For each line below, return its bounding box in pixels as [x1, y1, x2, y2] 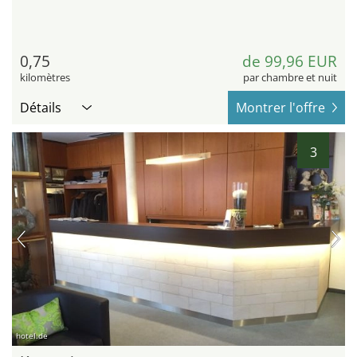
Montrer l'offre [236, 99, 325, 117]
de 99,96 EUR [242, 51, 337, 73]
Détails [20, 99, 61, 117]
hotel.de [16, 330, 48, 342]
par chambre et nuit [243, 70, 337, 85]
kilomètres [20, 70, 70, 85]
